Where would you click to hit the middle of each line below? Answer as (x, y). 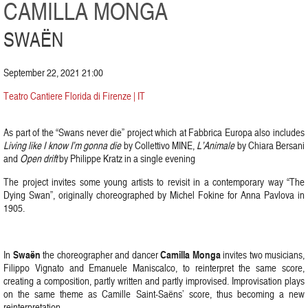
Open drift (38, 158)
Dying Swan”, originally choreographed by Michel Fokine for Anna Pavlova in (154, 195)
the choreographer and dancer (101, 255)
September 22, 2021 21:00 (53, 73)
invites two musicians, (262, 255)
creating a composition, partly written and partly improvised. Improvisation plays (154, 281)
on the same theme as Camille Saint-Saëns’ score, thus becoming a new (154, 294)
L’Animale (216, 145)
